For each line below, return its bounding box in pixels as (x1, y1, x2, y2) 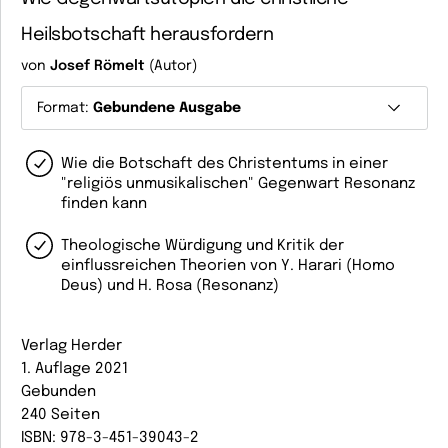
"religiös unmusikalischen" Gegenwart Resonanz (61, 176, 415, 192)
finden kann (61, 196, 147, 212)
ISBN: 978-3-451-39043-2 (21, 430, 199, 446)
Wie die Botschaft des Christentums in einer (61, 156, 388, 172)
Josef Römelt (50, 59, 145, 73)
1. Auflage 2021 (21, 361, 128, 377)
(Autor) (145, 59, 197, 73)
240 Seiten (21, 407, 100, 423)
